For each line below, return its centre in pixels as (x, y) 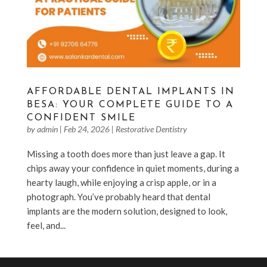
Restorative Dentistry (151, 129)
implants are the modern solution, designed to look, (127, 211)
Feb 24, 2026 (86, 129)
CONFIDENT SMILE (81, 118)
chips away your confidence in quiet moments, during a (133, 168)
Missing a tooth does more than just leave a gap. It (126, 153)
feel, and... (46, 225)
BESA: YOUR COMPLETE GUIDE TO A (130, 105)
